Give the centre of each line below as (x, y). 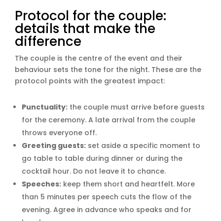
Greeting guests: (54, 145)
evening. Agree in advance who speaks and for (107, 209)
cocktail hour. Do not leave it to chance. (94, 171)
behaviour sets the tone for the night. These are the (108, 69)
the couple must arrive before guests (136, 107)
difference (48, 41)
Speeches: (41, 184)
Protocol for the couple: (91, 16)
